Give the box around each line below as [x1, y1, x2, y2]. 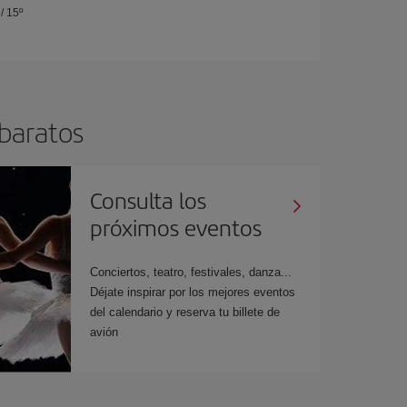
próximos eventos [90, 211, 263, 243]
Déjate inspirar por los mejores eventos [90, 284, 296, 299]
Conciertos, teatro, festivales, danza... [90, 264, 293, 279]
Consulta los [90, 184, 207, 215]
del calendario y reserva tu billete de [90, 304, 281, 319]
